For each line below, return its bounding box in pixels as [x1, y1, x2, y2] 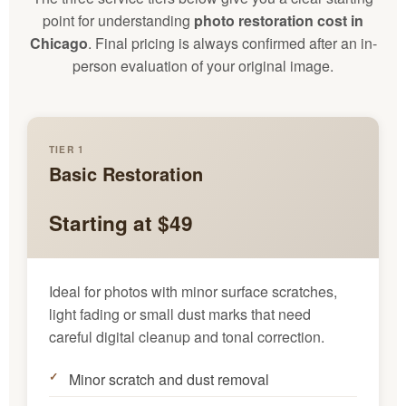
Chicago [29, 32, 88, 53]
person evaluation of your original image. [72, 54, 333, 76]
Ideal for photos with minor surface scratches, [49, 280, 337, 302]
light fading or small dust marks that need [49, 303, 311, 324]
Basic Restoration [49, 159, 203, 187]
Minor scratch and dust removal [69, 368, 269, 390]
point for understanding [43, 9, 194, 31]
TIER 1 [49, 142, 85, 156]
